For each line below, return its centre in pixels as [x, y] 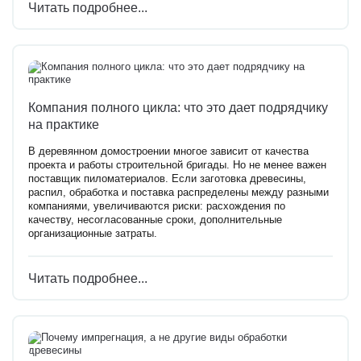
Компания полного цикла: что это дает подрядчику [178, 107]
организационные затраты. [93, 233]
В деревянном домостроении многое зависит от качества [168, 151]
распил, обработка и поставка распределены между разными [178, 192]
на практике [64, 124]
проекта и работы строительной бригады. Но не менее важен [177, 165]
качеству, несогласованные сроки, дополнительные [155, 220]
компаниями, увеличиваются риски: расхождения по [157, 206]
